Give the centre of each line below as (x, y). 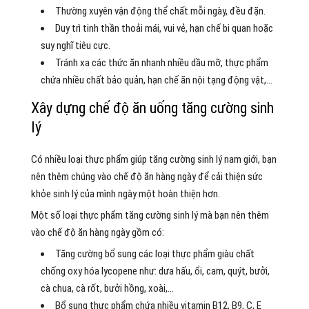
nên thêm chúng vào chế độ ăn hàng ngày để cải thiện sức (147, 176)
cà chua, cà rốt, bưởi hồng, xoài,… (107, 288)
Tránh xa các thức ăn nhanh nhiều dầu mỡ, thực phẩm (161, 62)
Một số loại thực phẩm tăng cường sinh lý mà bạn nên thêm (150, 215)
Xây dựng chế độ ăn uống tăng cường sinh (152, 108)
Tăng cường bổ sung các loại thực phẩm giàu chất (154, 253)
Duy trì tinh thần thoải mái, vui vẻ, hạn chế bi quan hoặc (164, 28)
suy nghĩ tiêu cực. (75, 45)
